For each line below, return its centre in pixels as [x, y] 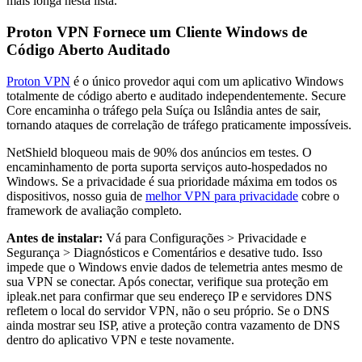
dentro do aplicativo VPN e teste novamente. [120, 339]
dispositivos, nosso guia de [76, 196]
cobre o [319, 196]
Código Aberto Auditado [88, 49]
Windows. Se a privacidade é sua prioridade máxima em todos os [172, 181]
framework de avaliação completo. [94, 210]
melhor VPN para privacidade [222, 196]
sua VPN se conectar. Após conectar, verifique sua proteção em [167, 281]
